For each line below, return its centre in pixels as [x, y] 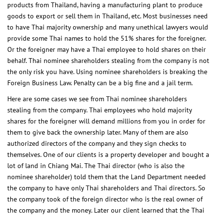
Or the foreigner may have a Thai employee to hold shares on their [107, 49]
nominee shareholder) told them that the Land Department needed [107, 177]
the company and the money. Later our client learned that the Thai [106, 210]
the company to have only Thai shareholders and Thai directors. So [106, 188]
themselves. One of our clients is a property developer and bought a [108, 154]
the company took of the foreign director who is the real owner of [105, 199]
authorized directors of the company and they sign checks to [97, 143]
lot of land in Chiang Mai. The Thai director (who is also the [96, 165]
